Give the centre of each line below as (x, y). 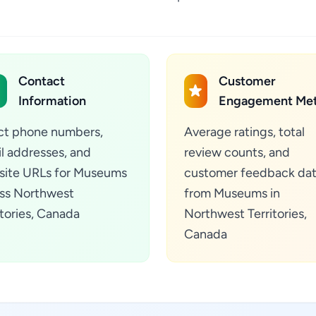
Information (53, 101)
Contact (42, 81)
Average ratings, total (244, 132)
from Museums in (232, 193)
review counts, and (237, 152)
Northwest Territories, (245, 214)
